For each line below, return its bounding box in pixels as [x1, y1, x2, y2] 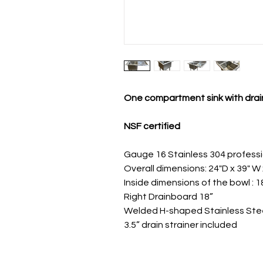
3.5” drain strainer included [124, 220, 237, 230]
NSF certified [124, 121, 182, 131]
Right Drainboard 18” [124, 191, 213, 201]
